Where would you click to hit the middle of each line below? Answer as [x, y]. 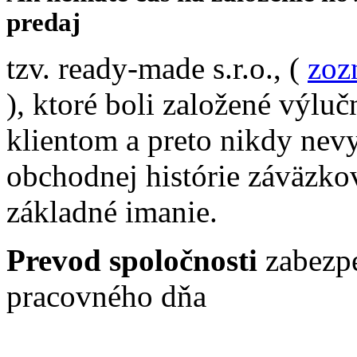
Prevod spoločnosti [132, 260]
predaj [43, 22]
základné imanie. [112, 211]
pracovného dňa [106, 296]
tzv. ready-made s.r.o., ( [157, 68]
